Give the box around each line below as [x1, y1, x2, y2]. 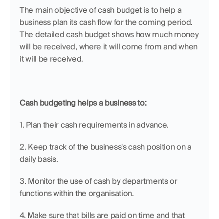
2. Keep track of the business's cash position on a [20, 142, 192, 152]
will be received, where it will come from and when [20, 42, 198, 52]
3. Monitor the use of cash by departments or [20, 176, 177, 186]
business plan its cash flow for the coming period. [20, 17, 193, 27]
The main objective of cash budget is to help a [20, 5, 182, 15]
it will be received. [20, 54, 83, 64]
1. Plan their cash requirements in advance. [20, 120, 169, 130]
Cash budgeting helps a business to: [20, 98, 147, 108]
